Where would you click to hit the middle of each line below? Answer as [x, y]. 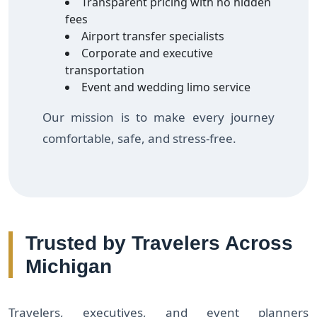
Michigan [69, 266]
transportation [105, 70]
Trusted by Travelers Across [159, 243]
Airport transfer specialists [153, 36]
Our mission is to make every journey [158, 117]
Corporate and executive [147, 53]
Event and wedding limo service [166, 87]
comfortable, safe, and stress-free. [139, 138]
